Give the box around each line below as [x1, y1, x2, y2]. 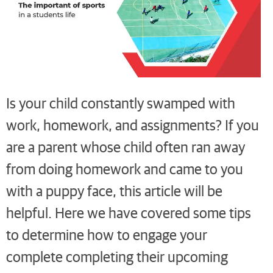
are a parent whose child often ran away [6, 136, 245, 156]
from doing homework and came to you [6, 158, 243, 178]
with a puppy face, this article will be [6, 180, 222, 200]
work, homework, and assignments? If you [6, 115, 259, 134]
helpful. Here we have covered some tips [6, 202, 251, 222]
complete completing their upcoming [6, 246, 228, 266]
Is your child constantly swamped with [6, 93, 235, 112]
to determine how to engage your [6, 224, 207, 244]
